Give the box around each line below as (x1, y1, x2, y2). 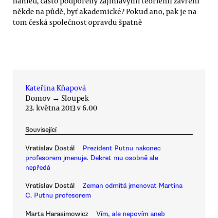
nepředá (25, 163, 50, 172)
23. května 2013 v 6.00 (25, 102, 97, 112)
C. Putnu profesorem (25, 191, 91, 200)
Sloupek (61, 92, 89, 103)
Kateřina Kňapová (25, 82, 86, 92)
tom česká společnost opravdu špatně (13, 17, 142, 27)
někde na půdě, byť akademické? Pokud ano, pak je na (13, 6, 197, 16)
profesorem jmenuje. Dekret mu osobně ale (25, 153, 158, 162)
